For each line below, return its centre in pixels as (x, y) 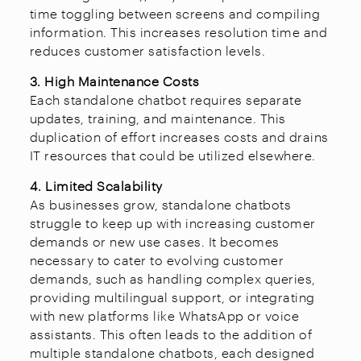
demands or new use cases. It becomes (154, 241)
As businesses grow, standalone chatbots (160, 204)
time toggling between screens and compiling (175, 13)
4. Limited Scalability (96, 185)
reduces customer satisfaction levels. (149, 50)
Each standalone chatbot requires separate (166, 99)
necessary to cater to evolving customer (157, 259)
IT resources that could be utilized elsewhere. (172, 155)
